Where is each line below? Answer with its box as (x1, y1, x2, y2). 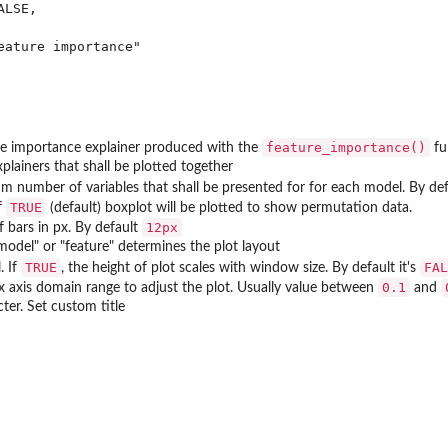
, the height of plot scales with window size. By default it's (61, 260, 420, 275)
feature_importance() (266, 139, 426, 155)
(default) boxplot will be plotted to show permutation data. (46, 200, 412, 215)
